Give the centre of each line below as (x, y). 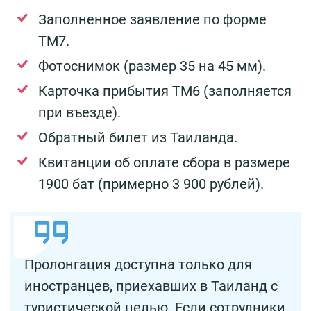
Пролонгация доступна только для (138, 265)
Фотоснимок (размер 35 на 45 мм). (152, 66)
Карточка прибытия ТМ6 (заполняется (165, 91)
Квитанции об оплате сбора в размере (164, 163)
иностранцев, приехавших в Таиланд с (151, 286)
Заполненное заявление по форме (152, 20)
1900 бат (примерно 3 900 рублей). (151, 184)
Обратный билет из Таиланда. (138, 138)
